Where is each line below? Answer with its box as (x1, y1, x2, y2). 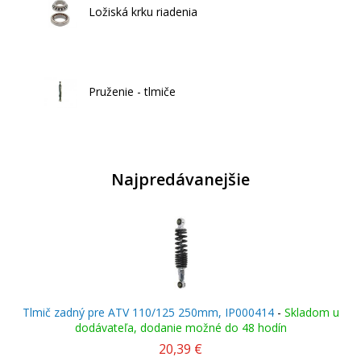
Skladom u (284, 305, 339, 320)
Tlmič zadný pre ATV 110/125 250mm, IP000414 (22, 305, 274, 320)
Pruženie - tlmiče (89, 83, 176, 99)
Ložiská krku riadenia (89, 3, 197, 19)
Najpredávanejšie (111, 168, 250, 190)
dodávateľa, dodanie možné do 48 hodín (74, 320, 287, 335)
